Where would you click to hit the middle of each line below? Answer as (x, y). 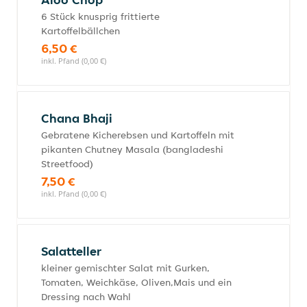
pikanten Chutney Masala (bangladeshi (132, 149)
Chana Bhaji (77, 118)
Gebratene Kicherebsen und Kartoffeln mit (138, 135)
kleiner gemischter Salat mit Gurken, (125, 268)
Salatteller (71, 251)
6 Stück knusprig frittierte (100, 16)
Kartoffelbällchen (81, 31)
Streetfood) (67, 164)
